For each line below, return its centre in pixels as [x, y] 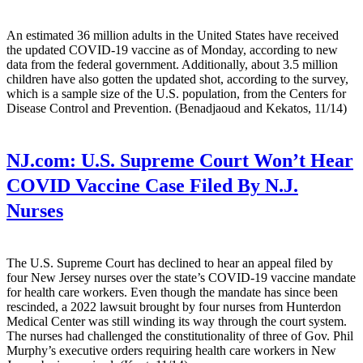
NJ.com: [41, 161]
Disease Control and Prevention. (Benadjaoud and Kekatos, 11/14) [177, 109]
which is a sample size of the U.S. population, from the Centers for [176, 94]
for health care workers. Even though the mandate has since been [172, 293]
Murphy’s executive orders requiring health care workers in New [171, 351]
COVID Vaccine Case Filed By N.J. [152, 186]
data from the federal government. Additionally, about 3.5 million [172, 65]
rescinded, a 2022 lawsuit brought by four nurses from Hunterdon [174, 307]
